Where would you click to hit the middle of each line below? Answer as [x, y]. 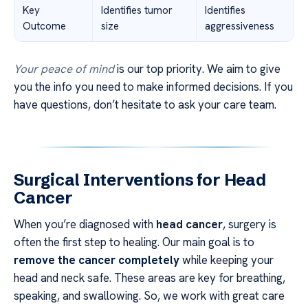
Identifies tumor [137, 11]
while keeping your [227, 260]
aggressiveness [240, 26]
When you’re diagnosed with [85, 224]
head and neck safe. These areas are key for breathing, [150, 278]
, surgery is [250, 224]
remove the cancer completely [97, 260]
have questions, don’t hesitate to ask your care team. [145, 105]
